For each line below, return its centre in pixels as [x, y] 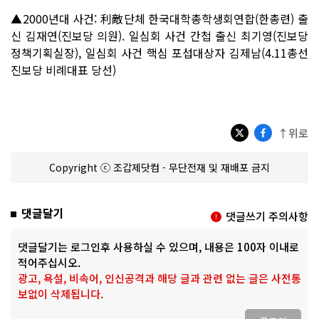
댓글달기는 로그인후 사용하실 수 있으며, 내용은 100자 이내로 [158, 246]
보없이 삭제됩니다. [61, 293]
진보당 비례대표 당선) [63, 69]
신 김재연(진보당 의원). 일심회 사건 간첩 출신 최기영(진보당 [159, 35]
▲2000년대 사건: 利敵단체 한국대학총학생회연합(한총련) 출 [159, 18]
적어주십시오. [49, 262]
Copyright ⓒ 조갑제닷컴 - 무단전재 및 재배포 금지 [159, 167]
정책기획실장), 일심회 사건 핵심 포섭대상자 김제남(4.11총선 [159, 52]
